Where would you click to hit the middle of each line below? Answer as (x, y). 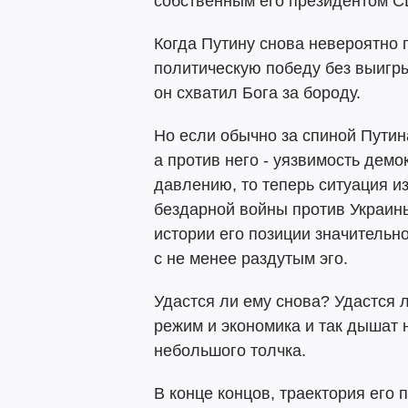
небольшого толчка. (230, 351)
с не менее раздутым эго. (251, 259)
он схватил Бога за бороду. (257, 93)
